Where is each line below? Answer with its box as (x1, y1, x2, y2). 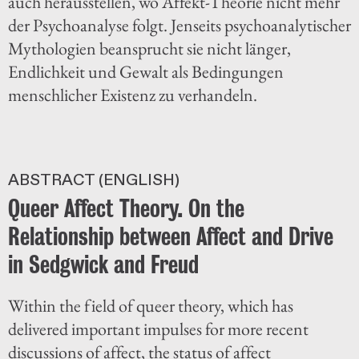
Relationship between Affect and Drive (8, 221, 333, 250)
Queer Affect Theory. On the (8, 193, 244, 222)
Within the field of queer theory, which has (8, 293, 293, 317)
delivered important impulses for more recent (8, 317, 309, 341)
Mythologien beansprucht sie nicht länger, (8, 36, 291, 60)
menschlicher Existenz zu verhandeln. (8, 83, 257, 107)
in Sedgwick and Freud (8, 249, 199, 278)
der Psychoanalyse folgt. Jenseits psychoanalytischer (8, 13, 351, 37)
